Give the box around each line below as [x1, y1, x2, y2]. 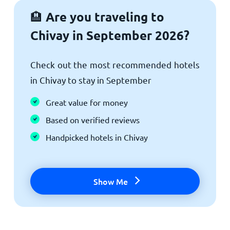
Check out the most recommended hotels [30, 59, 200, 70]
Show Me [93, 175, 128, 187]
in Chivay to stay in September [30, 74, 151, 85]
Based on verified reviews [45, 114, 140, 125]
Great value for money [45, 97, 128, 107]
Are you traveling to [42, 8, 164, 25]
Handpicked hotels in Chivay [45, 131, 148, 142]
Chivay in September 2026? [30, 27, 189, 43]
